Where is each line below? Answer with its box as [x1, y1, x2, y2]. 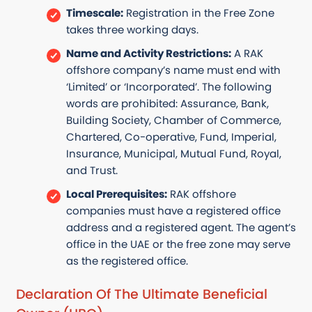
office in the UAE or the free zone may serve [65, 236, 290, 251]
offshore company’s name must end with [65, 62, 281, 77]
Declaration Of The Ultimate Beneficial [16, 284, 267, 304]
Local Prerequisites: [65, 186, 167, 201]
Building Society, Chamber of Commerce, [65, 112, 281, 127]
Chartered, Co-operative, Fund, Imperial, [65, 129, 276, 144]
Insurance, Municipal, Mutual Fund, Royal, [65, 146, 281, 161]
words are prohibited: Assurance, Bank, [65, 95, 269, 111]
